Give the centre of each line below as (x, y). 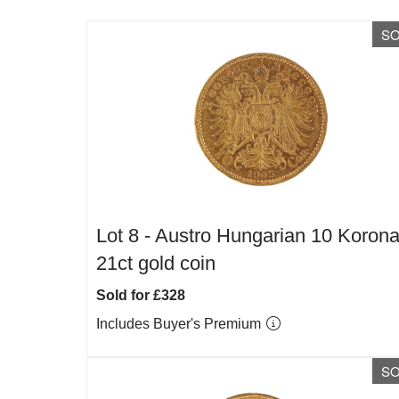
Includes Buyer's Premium (180, 324)
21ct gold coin (156, 263)
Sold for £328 (141, 295)
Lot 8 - (126, 236)
